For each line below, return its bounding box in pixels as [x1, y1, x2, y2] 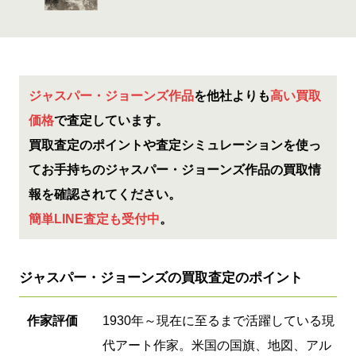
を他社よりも [193, 90, 270, 104]
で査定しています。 [53, 114, 168, 129]
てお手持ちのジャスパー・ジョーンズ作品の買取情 [28, 164, 321, 178]
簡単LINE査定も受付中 [28, 213, 160, 227]
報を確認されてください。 [28, 188, 181, 203]
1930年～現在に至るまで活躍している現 [102, 314, 335, 328]
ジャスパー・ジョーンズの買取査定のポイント [18, 270, 303, 286]
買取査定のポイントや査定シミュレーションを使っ [28, 139, 321, 153]
